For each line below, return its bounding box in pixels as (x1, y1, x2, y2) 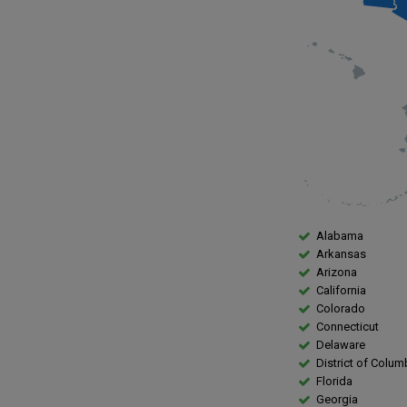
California (316, 283, 366, 298)
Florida (316, 374, 352, 389)
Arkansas (316, 247, 366, 262)
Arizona (316, 265, 357, 280)
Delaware (316, 338, 365, 352)
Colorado (316, 302, 365, 316)
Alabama (316, 229, 363, 243)
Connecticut (316, 320, 379, 334)
